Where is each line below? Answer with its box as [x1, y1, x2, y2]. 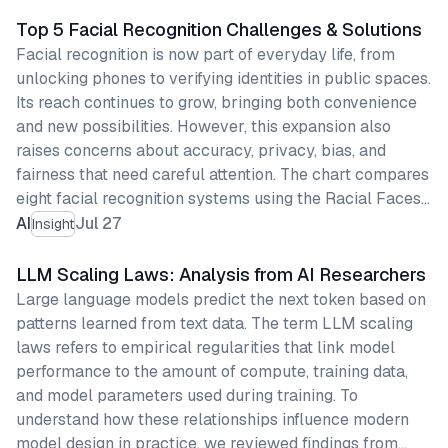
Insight [32, 214, 74, 233]
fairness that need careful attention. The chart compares [16, 164, 429, 185]
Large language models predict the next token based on [16, 289, 426, 310]
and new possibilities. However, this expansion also [16, 116, 391, 137]
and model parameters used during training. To [16, 385, 358, 406]
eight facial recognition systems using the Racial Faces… [16, 188, 430, 209]
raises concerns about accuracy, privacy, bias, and [16, 140, 386, 161]
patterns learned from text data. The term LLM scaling [16, 313, 413, 334]
